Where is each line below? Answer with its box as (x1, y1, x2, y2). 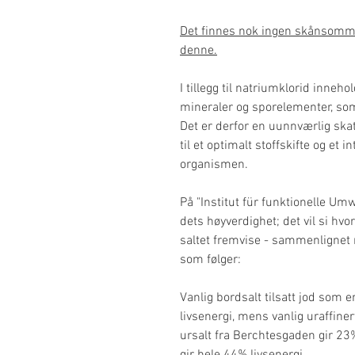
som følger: (180, 252, 241, 269)
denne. (180, 43, 217, 59)
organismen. (180, 157, 248, 174)
